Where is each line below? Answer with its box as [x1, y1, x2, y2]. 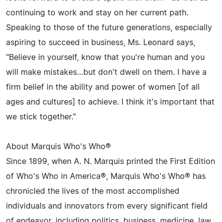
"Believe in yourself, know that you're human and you [6, 54, 205, 61]
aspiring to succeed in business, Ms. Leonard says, [6, 39, 195, 47]
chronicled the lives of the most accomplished [6, 187, 179, 195]
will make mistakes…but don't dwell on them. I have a [6, 68, 207, 76]
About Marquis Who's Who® [6, 143, 111, 151]
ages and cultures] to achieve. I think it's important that [6, 98, 215, 106]
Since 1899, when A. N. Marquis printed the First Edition [6, 158, 215, 166]
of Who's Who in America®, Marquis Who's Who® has [6, 172, 206, 180]
